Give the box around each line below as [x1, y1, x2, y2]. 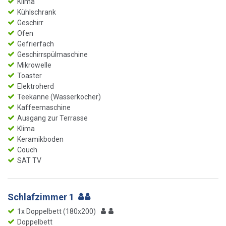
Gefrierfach [17, 39, 54, 48]
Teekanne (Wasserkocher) [17, 92, 101, 101]
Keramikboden [17, 135, 64, 143]
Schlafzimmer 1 [8, 191, 76, 202]
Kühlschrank [17, 8, 56, 16]
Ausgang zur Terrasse [17, 114, 88, 122]
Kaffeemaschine [17, 103, 71, 111]
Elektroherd [17, 82, 54, 90]
